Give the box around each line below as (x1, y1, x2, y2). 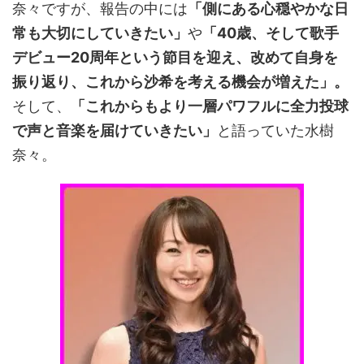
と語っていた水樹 (217, 122, 334, 139)
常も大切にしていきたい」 (12, 24, 188, 41)
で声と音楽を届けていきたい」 (12, 122, 217, 139)
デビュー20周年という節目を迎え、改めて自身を (12, 49, 338, 66)
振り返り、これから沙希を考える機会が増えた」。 (12, 73, 349, 90)
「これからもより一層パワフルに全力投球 (71, 97, 349, 115)
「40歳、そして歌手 (202, 24, 339, 41)
